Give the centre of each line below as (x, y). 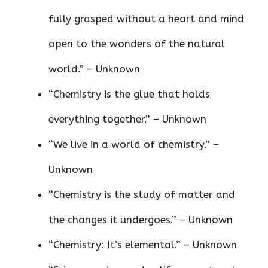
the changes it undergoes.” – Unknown (141, 220)
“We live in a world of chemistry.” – (134, 144)
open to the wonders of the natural (137, 44)
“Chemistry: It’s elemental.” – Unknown (143, 245)
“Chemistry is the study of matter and (142, 195)
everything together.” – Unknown (127, 119)
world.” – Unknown (94, 69)
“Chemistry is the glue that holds (129, 94)
